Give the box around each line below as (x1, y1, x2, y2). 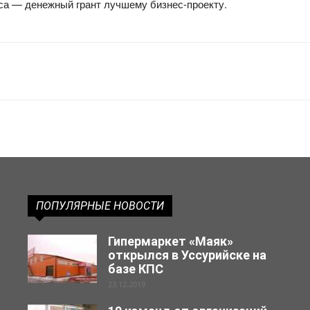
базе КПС (108, 262, 163, 276)
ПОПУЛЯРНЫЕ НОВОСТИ (36, 199, 164, 212)
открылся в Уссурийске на (108, 248, 266, 262)
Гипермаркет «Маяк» (108, 234, 233, 248)
